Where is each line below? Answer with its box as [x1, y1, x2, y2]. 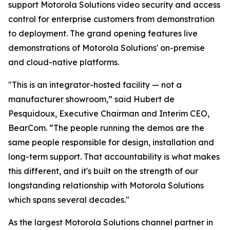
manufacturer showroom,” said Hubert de [8, 94, 175, 104]
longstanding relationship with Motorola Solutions [8, 180, 204, 190]
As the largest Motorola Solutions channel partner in [8, 217, 213, 227]
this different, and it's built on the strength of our [8, 166, 198, 176]
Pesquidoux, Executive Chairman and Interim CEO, [8, 108, 209, 119]
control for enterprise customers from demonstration [8, 14, 215, 24]
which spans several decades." [8, 195, 129, 205]
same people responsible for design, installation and [8, 137, 214, 147]
